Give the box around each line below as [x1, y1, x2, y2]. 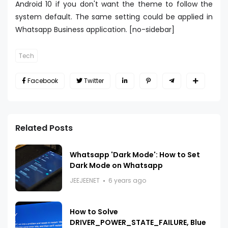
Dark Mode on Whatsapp [70, 160, 163, 171]
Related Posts [15, 122, 73, 134]
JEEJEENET [70, 176, 100, 185]
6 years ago [108, 176, 146, 185]
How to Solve [70, 207, 118, 217]
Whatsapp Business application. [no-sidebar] [15, 24, 175, 35]
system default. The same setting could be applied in [15, 12, 213, 22]
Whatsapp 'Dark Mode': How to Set [70, 150, 200, 160]
